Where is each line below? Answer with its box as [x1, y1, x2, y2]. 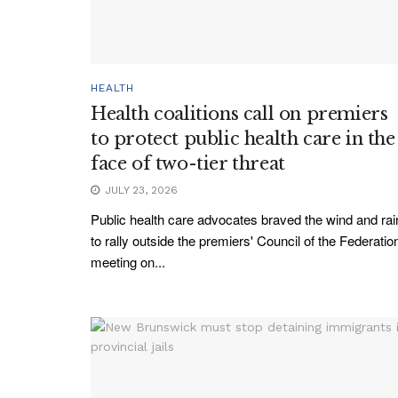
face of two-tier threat [91, 152, 285, 174]
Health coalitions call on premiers [91, 102, 388, 124]
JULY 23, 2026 [101, 183, 178, 196]
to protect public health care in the [91, 127, 395, 149]
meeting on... [91, 251, 165, 271]
